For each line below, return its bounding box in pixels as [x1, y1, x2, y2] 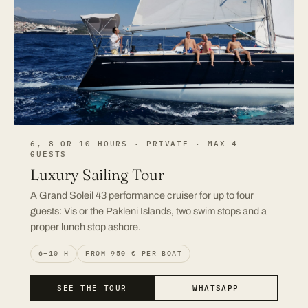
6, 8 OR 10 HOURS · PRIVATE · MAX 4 [30, 139, 239, 149]
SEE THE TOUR [57, 283, 127, 294]
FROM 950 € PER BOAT [85, 249, 183, 258]
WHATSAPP [192, 283, 239, 294]
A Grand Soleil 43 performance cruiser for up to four [30, 190, 254, 201]
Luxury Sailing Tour [30, 165, 164, 185]
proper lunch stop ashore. [30, 221, 141, 233]
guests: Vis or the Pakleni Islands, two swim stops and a [30, 206, 267, 217]
